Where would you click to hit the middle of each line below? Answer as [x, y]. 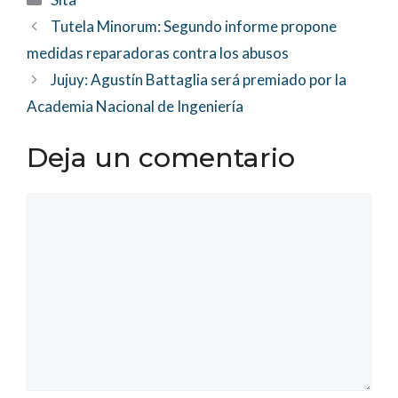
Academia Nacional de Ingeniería [135, 106]
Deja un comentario [161, 158]
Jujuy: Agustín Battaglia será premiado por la [199, 79]
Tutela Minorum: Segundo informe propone [194, 26]
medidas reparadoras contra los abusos [158, 52]
